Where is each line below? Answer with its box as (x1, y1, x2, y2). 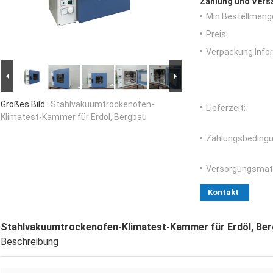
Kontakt (208, 188, 239, 197)
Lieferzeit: (206, 103, 246, 113)
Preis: (206, 29, 228, 40)
